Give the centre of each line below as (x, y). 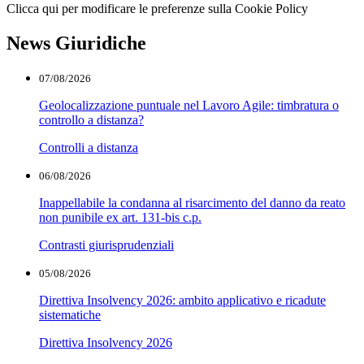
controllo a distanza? (91, 120)
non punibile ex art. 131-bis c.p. (120, 218)
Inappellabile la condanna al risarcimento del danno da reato (192, 203)
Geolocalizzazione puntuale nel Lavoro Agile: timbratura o (189, 106)
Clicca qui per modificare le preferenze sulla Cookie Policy (157, 9)
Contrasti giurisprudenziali (106, 245)
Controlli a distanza (89, 148)
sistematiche (70, 315)
